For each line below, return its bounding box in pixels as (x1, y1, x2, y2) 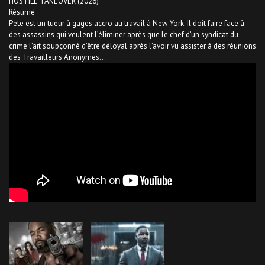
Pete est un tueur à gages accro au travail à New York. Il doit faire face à (9, 18, 244, 29)
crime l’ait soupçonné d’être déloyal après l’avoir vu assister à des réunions (9, 41, 256, 51)
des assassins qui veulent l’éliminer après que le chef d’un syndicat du (9, 30, 238, 40)
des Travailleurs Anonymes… (9, 52, 106, 63)
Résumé (9, 7, 35, 18)
